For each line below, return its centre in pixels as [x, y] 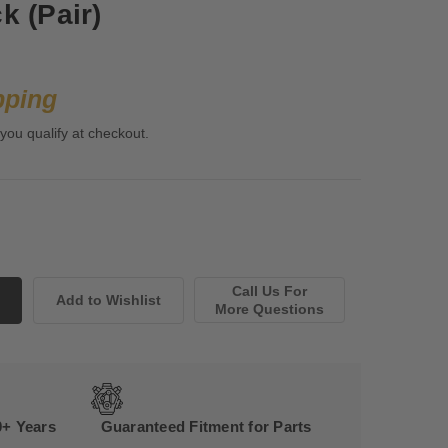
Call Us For [270, 291]
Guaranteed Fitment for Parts [206, 427]
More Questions [270, 309]
